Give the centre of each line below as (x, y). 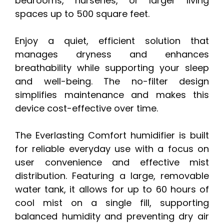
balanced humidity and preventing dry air (112, 216)
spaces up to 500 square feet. (82, 13)
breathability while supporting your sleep (112, 67)
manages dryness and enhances (112, 54)
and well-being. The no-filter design (112, 81)
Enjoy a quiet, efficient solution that (112, 40)
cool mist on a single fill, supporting (112, 202)
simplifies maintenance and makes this (112, 94)
